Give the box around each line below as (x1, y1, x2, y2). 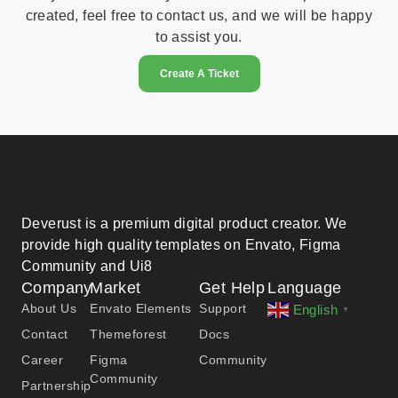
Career (21, 352, 63, 367)
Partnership (21, 378, 92, 393)
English (292, 302, 338, 318)
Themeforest (90, 326, 167, 341)
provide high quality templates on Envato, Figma (21, 236, 341, 252)
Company (21, 278, 92, 297)
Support (199, 300, 247, 315)
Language (267, 278, 342, 297)
